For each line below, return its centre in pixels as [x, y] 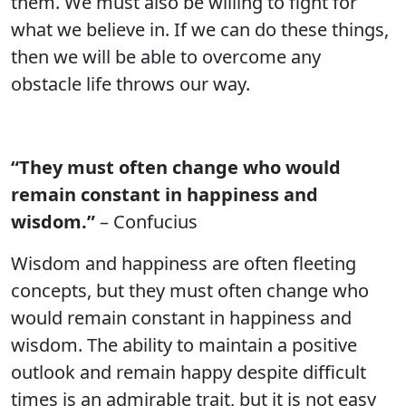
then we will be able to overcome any [166, 57]
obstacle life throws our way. [130, 84]
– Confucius [146, 222]
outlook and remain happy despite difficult [188, 372]
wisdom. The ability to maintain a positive [184, 345]
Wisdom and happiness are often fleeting [184, 263]
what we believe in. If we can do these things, [200, 29]
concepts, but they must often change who [190, 290]
